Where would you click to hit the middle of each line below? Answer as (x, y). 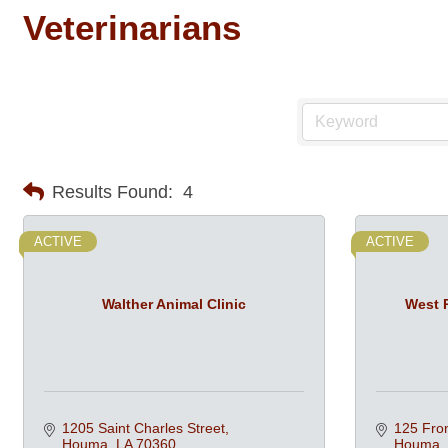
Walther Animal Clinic (174, 303)
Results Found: (112, 191)
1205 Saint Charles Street (143, 428)
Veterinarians (132, 27)
